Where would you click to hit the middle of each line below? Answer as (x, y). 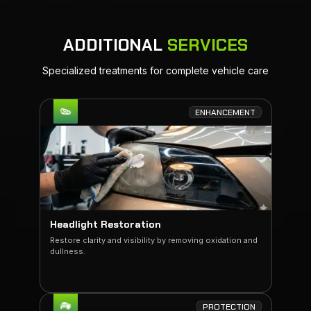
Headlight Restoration (105, 224)
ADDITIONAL (115, 45)
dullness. (67, 251)
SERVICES (208, 45)
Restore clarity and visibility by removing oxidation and (153, 240)
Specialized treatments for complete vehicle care (155, 70)
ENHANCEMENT (225, 112)
